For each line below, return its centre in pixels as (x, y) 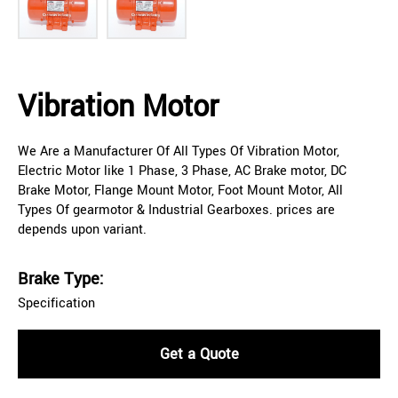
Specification (56, 304)
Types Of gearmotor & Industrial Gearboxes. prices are (176, 211)
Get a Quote (199, 354)
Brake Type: (61, 279)
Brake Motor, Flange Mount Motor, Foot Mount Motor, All (180, 191)
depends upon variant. (82, 230)
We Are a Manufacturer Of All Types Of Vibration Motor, (179, 152)
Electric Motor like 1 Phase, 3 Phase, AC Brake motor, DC (182, 171)
